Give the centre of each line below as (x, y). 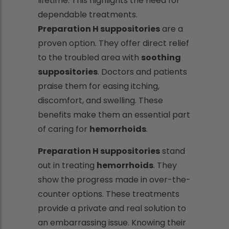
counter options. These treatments (109, 194)
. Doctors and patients (142, 72)
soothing (161, 58)
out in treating (67, 165)
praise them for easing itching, (99, 86)
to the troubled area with (89, 58)
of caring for (64, 129)
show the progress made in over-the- (114, 180)
